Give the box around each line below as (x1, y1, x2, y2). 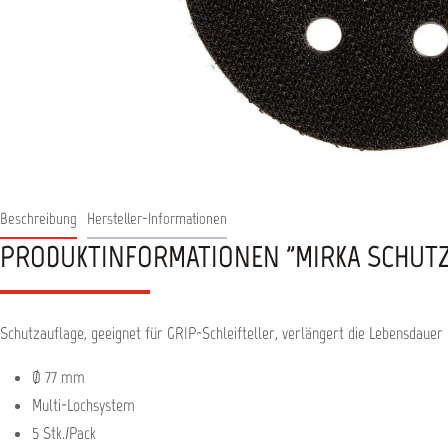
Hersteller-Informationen (87, 209, 227, 228)
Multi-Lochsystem (32, 395, 135, 415)
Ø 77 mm (32, 367, 85, 387)
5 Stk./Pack (32, 423, 96, 443)
